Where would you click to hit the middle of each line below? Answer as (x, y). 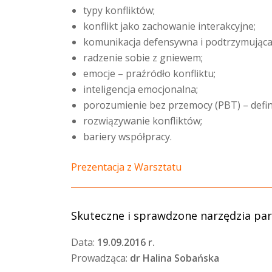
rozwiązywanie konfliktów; (143, 121)
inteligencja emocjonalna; (141, 89)
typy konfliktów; (119, 10)
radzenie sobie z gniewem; (143, 58)
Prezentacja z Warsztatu (126, 167)
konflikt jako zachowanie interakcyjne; (169, 26)
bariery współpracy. (127, 137)
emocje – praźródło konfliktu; (149, 73)
